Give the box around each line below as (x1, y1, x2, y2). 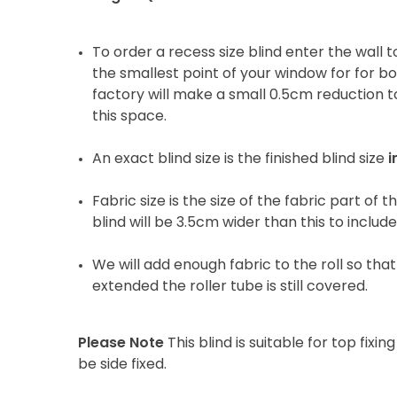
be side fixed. (77, 357, 167, 372)
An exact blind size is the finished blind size (91, 152, 388, 167)
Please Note (77, 336, 164, 351)
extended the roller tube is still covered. (91, 279, 368, 294)
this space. (91, 109, 167, 124)
